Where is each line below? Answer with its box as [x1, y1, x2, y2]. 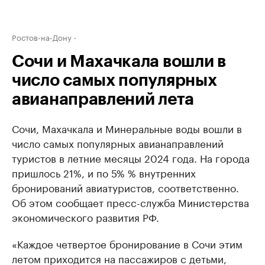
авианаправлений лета [12, 91, 194, 108]
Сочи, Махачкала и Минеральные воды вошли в [12, 120, 242, 135]
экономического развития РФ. [12, 209, 159, 224]
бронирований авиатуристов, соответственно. [12, 179, 239, 195]
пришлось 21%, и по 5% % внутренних [12, 164, 196, 180]
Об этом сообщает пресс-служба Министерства [12, 194, 249, 209]
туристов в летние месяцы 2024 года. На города [12, 150, 250, 165]
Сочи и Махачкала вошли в [12, 53, 226, 70]
